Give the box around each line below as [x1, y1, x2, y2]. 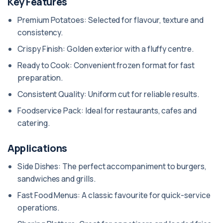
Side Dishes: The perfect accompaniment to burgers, [17, 161, 207, 172]
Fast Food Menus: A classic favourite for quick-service [17, 190, 211, 201]
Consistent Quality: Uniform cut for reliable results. [17, 89, 199, 100]
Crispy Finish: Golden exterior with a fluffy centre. [17, 43, 194, 54]
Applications [7, 141, 67, 155]
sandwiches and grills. [17, 173, 96, 184]
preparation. [17, 72, 63, 83]
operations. [17, 202, 60, 213]
